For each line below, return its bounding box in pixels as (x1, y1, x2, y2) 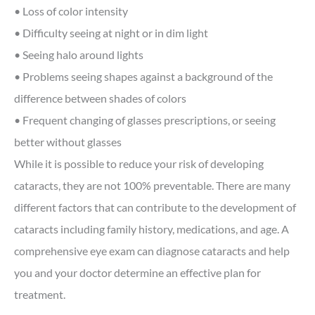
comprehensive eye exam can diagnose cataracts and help (14, 244, 290, 258)
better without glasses (14, 135, 122, 149)
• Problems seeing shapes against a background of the (14, 70, 273, 84)
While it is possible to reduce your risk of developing (14, 157, 264, 171)
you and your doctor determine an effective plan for (14, 266, 261, 280)
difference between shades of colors (14, 91, 186, 105)
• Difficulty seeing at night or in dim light (14, 26, 208, 40)
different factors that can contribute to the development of (14, 200, 296, 214)
